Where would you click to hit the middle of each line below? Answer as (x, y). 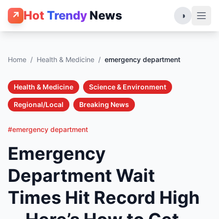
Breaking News (104, 104)
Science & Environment (128, 87)
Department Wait (81, 175)
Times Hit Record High (104, 197)
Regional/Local (39, 104)
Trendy (67, 15)
